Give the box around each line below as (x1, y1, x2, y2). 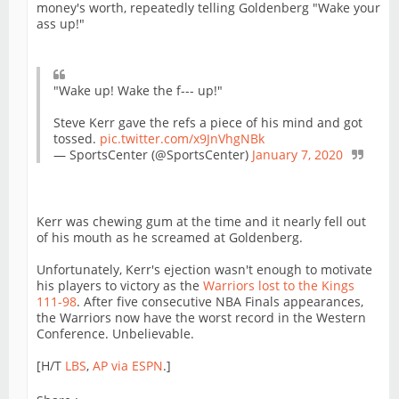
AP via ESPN (93, 357, 163, 375)
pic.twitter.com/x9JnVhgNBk (100, 130, 265, 148)
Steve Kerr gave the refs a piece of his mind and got (53, 114, 362, 132)
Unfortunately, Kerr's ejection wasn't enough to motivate (37, 261, 372, 279)
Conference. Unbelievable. (37, 325, 194, 343)
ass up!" (37, 15, 85, 33)
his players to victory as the (37, 277, 203, 295)
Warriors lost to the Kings (203, 277, 354, 295)
